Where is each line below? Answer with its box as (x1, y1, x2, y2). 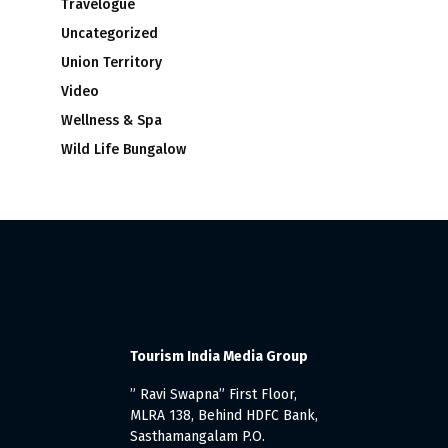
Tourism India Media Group (129, 348, 308, 365)
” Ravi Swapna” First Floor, (129, 386, 297, 403)
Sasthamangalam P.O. (129, 428, 265, 445)
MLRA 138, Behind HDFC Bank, (129, 407, 318, 424)
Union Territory (61, 54, 162, 71)
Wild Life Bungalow (61, 141, 186, 158)
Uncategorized (61, 25, 158, 42)
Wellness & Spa (61, 112, 162, 129)
